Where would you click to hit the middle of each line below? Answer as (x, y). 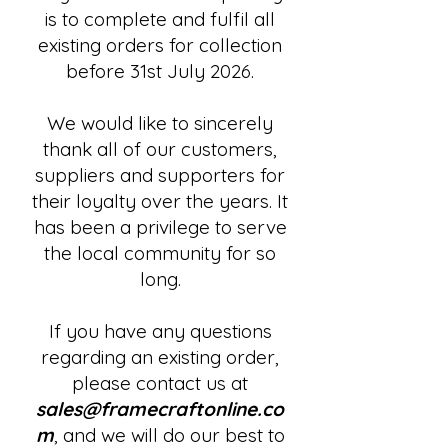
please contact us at (160, 383)
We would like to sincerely (160, 123)
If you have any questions (160, 331)
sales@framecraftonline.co (160, 409)
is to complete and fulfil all (160, 19)
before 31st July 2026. (160, 71)
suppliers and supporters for (160, 175)
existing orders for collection (160, 45)
